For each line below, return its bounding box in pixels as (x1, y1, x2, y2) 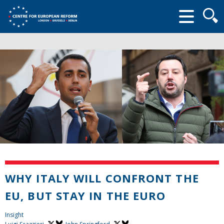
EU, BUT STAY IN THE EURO (5, 187, 166, 203)
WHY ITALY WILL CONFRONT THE (5, 170, 199, 185)
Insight (5, 210, 23, 219)
